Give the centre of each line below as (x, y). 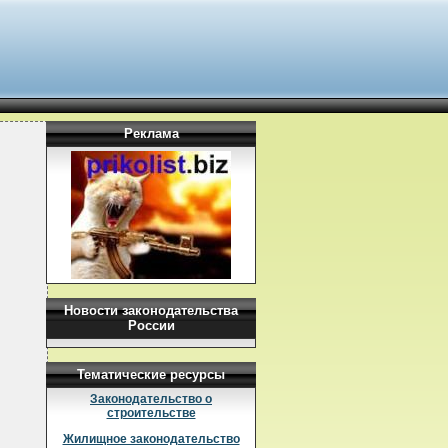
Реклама (151, 133)
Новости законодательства (151, 310)
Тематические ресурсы (151, 374)
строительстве (151, 413)
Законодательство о (151, 399)
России (151, 325)
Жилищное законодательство (151, 439)
